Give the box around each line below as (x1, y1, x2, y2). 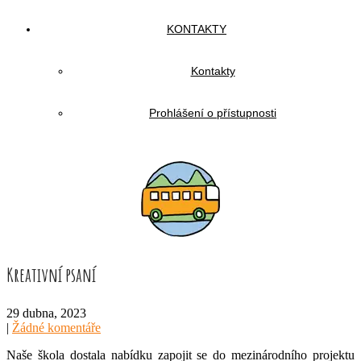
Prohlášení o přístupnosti (149, 106, 276, 119)
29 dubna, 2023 (6, 306, 86, 320)
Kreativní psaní (6, 263, 96, 287)
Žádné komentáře (12, 321, 101, 334)
